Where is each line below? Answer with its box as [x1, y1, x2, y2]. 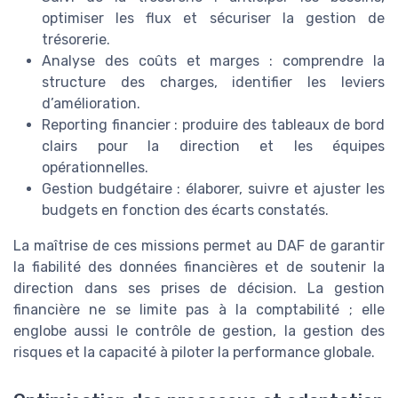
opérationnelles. [42, 159, 148, 177]
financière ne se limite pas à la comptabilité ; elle [13, 301, 385, 319]
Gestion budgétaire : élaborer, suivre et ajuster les [42, 180, 385, 198]
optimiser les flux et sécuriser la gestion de [42, 10, 385, 28]
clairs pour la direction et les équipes [42, 138, 385, 155]
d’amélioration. [42, 95, 140, 113]
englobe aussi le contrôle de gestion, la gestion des [13, 322, 385, 340]
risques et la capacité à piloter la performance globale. [13, 344, 375, 362]
